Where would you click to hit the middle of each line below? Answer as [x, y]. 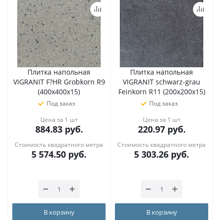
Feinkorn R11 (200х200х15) [162, 92]
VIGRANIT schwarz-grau [162, 82]
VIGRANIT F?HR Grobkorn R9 [59, 82]
